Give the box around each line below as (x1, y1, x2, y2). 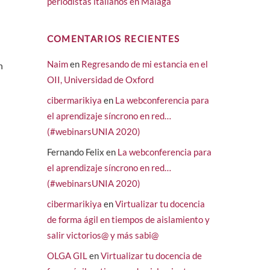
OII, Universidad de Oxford (46, 74, 154, 86)
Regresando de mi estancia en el (81, 58, 208, 70)
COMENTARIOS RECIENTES (46, 33, 180, 45)
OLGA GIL (46, 250, 87, 262)
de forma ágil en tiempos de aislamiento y (46, 214, 210, 225)
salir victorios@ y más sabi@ (46, 230, 159, 241)
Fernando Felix (46, 146, 104, 158)
